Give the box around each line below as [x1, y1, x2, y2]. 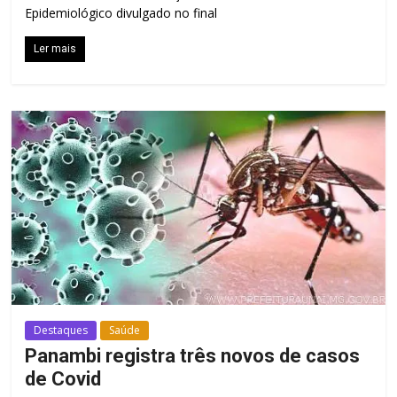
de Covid [25, 368, 102, 390]
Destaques [34, 323, 89, 338]
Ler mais [34, 42, 77, 55]
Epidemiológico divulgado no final [25, 4, 218, 21]
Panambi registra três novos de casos [25, 345, 361, 367]
